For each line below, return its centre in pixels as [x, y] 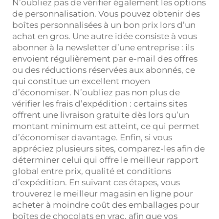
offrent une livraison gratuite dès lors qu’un [101, 115]
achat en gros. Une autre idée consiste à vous [105, 36]
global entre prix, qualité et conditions [92, 171]
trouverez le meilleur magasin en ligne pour [103, 193]
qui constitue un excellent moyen [81, 81]
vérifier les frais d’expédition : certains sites [100, 103]
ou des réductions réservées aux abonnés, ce [104, 70]
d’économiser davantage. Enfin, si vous [92, 137]
